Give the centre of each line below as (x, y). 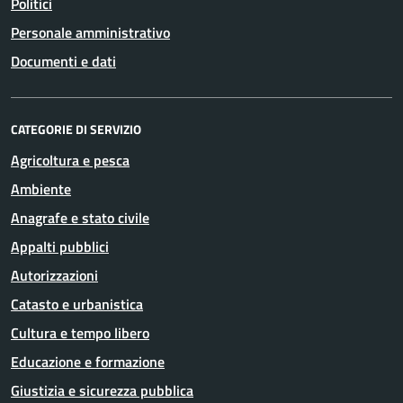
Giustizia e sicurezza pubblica (102, 390)
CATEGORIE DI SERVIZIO (76, 129)
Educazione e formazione (88, 362)
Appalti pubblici (60, 246)
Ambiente (41, 189)
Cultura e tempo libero (80, 333)
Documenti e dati (63, 61)
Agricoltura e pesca (70, 160)
